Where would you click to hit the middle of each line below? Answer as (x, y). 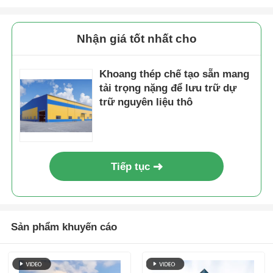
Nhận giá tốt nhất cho (136, 38)
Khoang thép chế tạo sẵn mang (175, 74)
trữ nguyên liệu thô (146, 102)
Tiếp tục (131, 166)
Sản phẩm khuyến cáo (64, 227)
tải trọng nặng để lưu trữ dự (168, 88)
